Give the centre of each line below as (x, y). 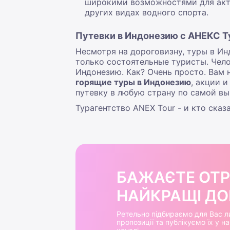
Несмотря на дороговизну (129, 52)
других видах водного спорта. (148, 13)
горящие (95, 82)
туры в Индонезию (152, 82)
